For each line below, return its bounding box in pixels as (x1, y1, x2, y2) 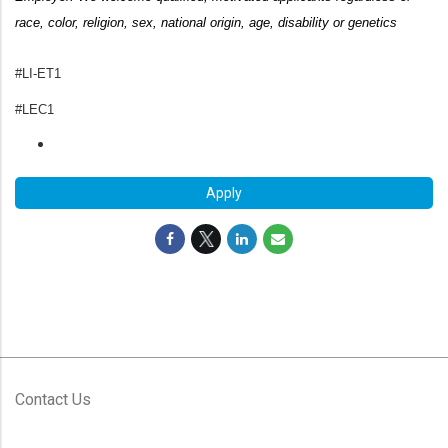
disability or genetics (278, 15, 397, 30)
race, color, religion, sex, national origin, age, (15, 15, 278, 30)
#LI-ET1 (15, 66, 61, 81)
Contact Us (15, 390, 91, 409)
